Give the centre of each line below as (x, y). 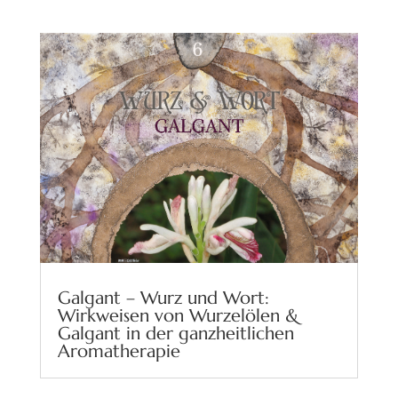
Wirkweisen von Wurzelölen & (178, 315)
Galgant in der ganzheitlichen (175, 333)
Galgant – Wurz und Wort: (163, 298)
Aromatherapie (119, 351)
